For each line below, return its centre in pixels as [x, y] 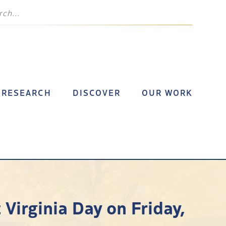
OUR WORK [167, 93]
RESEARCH [26, 93]
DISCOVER [97, 93]
